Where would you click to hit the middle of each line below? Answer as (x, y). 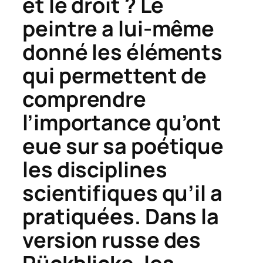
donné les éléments (123, 52)
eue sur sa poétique (123, 146)
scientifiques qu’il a (122, 193)
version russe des (112, 240)
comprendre (84, 99)
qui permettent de (115, 76)
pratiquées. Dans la (121, 217)
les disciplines (95, 170)
